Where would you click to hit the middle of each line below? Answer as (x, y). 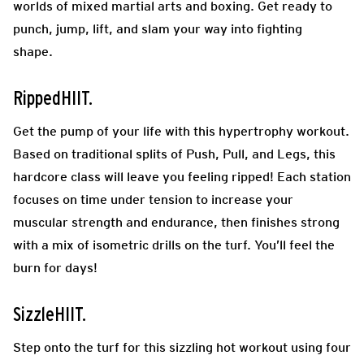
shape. (35, 51)
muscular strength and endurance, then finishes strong (176, 222)
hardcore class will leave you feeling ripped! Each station (182, 176)
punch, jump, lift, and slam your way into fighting (158, 28)
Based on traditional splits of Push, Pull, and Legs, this (174, 154)
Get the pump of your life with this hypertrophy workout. (181, 131)
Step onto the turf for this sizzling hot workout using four (182, 347)
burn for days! (55, 267)
